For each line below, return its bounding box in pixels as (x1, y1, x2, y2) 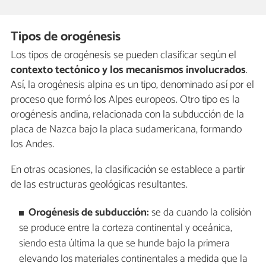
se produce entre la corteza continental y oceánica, (18, 220, 232, 237)
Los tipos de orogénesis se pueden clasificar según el (11, 46, 236, 64)
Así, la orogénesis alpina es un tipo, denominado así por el (11, 75, 254, 94)
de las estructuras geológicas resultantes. (11, 175, 188, 194)
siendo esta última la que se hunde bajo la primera (18, 235, 230, 253)
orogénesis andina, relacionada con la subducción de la (11, 105, 244, 123)
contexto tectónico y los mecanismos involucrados (11, 61, 246, 79)
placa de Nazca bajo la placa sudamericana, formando (11, 120, 242, 138)
